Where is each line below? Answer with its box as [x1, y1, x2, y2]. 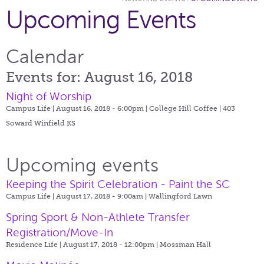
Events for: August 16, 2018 [6, 68, 193, 85]
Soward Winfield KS [6, 118, 75, 127]
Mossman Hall [160, 240, 211, 249]
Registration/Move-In [6, 226, 113, 239]
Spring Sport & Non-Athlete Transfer [6, 210, 190, 223]
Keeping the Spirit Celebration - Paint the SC [6, 177, 230, 190]
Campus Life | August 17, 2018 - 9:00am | [6, 192, 148, 200]
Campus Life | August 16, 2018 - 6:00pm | [6, 104, 149, 113]
